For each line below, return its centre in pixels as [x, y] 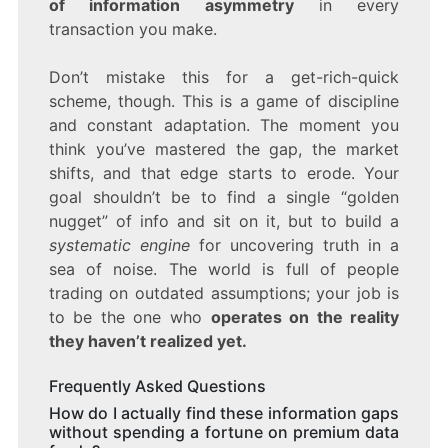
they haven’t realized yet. [147, 340]
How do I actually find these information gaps [224, 412]
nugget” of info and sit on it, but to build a [224, 220]
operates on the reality [305, 316]
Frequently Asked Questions [157, 385]
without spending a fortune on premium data [224, 431]
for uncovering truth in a [294, 244]
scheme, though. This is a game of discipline [224, 100]
